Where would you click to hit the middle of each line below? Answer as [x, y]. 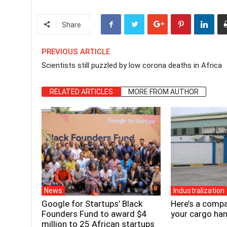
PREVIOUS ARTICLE [76, 51]
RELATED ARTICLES [81, 91]
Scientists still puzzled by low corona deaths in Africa [132, 65]
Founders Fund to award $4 [94, 214]
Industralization [199, 191]
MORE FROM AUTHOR [163, 91]
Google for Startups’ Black [92, 204]
